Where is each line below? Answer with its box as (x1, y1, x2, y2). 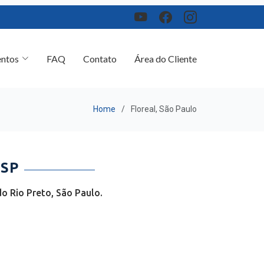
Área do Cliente (134, 47, 197, 59)
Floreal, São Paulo (131, 100, 197, 110)
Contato (83, 47, 117, 59)
